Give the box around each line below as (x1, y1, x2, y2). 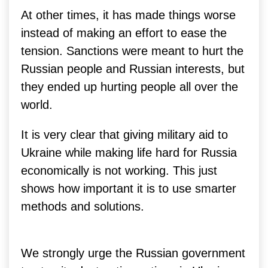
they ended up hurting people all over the (21, 80, 238, 93)
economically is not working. (21, 163, 173, 177)
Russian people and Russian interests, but (21, 62, 245, 75)
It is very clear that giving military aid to (21, 127, 228, 141)
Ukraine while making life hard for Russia (21, 145, 237, 159)
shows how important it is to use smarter (21, 181, 236, 195)
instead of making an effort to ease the (21, 26, 227, 39)
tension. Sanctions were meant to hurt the (21, 44, 243, 57)
